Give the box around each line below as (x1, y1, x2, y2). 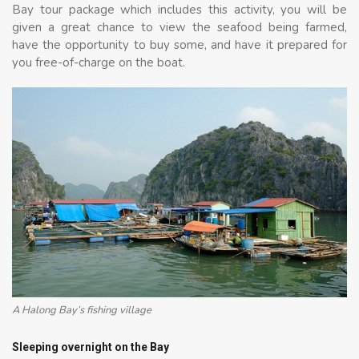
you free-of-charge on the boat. (12, 54, 185, 71)
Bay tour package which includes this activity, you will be (12, 2, 347, 18)
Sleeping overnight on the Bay (12, 341, 169, 354)
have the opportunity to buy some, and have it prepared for (12, 37, 347, 54)
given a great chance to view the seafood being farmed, (12, 19, 347, 36)
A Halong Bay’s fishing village (12, 302, 151, 317)
